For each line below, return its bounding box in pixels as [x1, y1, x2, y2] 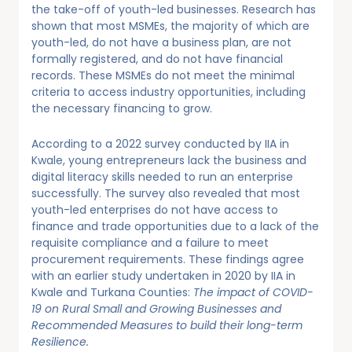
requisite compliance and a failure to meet [31, 235, 269, 251]
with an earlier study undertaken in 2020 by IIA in [31, 268, 295, 284]
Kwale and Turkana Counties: [31, 284, 193, 300]
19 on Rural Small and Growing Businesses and [31, 301, 281, 317]
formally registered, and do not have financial [31, 51, 283, 67]
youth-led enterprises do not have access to [31, 202, 278, 218]
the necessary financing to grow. [31, 101, 212, 116]
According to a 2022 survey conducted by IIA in [31, 136, 289, 152]
